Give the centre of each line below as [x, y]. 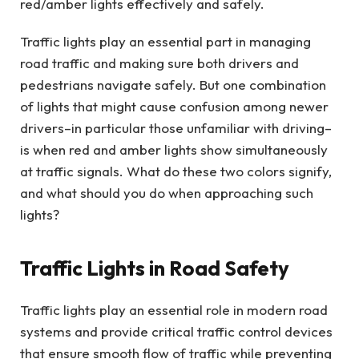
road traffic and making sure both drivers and [159, 63]
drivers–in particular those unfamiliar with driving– [176, 128]
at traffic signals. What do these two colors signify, [176, 171]
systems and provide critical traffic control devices [176, 331]
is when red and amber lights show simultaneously [174, 150]
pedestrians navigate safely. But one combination [173, 85]
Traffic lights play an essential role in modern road [174, 309]
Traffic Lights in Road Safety [155, 268]
